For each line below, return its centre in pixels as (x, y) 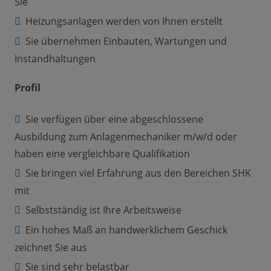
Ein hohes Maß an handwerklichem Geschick (126, 230)
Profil (28, 88)
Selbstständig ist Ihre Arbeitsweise (103, 210)
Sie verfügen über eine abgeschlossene (114, 119)
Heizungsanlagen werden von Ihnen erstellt (124, 21)
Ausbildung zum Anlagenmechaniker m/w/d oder (126, 137)
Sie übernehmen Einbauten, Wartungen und (126, 41)
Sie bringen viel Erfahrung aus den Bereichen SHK (138, 173)
